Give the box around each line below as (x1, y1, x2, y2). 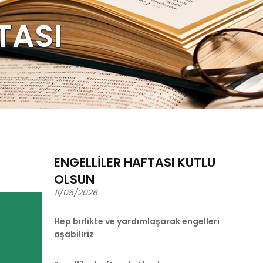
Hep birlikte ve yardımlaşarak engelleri (54, 215, 220, 227)
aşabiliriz (54, 228, 94, 240)
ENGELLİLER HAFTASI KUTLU (54, 153, 215, 171)
